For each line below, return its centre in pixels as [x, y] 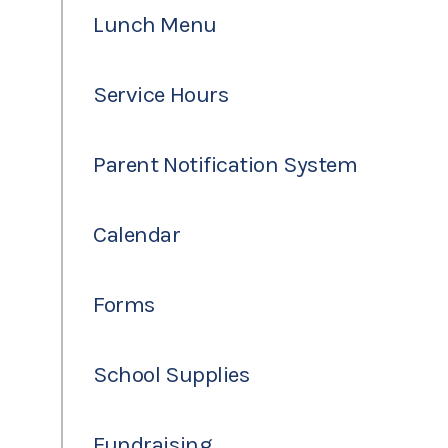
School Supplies [171, 374]
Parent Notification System [225, 164]
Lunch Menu [155, 24]
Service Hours [161, 94]
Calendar [137, 234]
